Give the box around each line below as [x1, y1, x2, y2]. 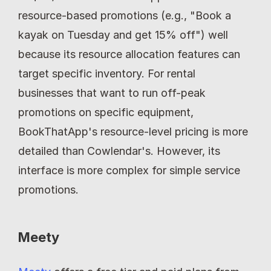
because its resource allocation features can [18, 47, 240, 60]
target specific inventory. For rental [18, 67, 195, 80]
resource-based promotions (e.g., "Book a [18, 8, 231, 22]
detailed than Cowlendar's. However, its [18, 144, 220, 157]
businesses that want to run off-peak [18, 86, 206, 99]
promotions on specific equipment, [18, 105, 194, 119]
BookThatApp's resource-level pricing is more [18, 125, 248, 138]
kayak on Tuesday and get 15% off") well [18, 28, 228, 41]
